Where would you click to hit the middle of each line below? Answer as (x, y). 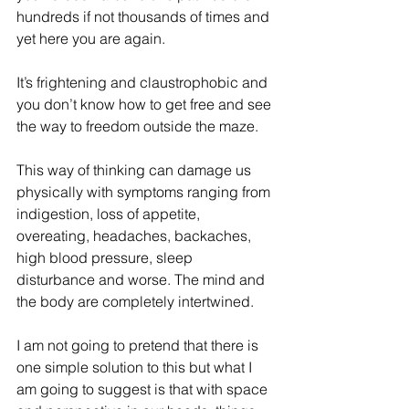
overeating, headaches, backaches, (136, 236)
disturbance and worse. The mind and (142, 279)
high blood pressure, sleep (106, 257)
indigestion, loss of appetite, (110, 214)
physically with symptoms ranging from (145, 192)
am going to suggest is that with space (144, 389)
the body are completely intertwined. (135, 301)
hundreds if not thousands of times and (145, 16)
